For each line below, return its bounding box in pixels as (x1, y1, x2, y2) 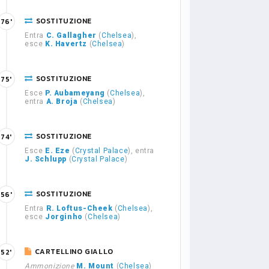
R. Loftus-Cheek (46, 204, 113, 213)
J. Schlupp (25, 155, 67, 163)
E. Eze (45, 147, 70, 155)
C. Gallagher (46, 31, 97, 40)
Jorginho (45, 213, 83, 221)
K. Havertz (45, 40, 87, 48)
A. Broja (46, 97, 78, 106)
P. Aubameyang (45, 89, 105, 97)
